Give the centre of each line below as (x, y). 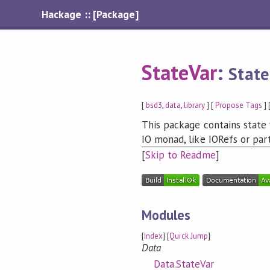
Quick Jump (189, 236)
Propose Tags (239, 105)
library (194, 105)
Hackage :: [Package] (90, 14)
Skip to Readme (181, 155)
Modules (166, 215)
